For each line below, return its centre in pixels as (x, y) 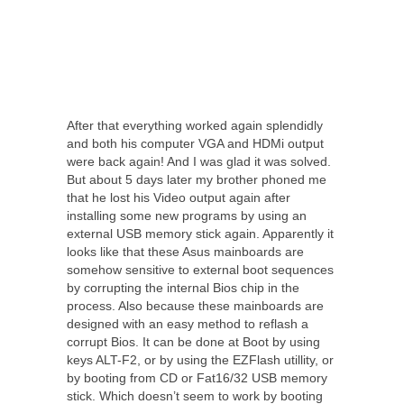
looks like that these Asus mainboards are (185, 252)
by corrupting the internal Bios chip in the (183, 288)
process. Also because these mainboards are (195, 306)
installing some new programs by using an (187, 216)
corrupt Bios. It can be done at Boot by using (193, 342)
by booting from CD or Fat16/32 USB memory (197, 378)
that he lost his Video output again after (179, 198)
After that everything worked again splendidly (195, 126)
